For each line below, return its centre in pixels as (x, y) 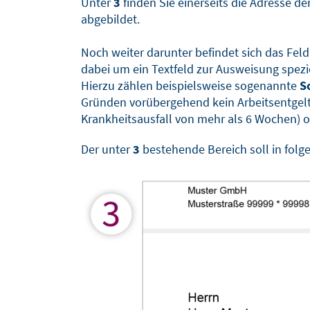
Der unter (107, 149)
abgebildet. (110, 19)
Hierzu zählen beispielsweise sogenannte (190, 85)
